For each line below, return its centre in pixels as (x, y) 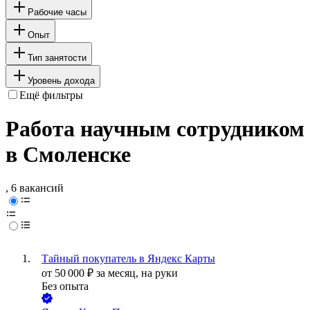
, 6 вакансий (35, 188)
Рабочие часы (57, 12)
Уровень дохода (61, 80)
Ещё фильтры (51, 95)
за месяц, (119, 273)
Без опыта (65, 286)
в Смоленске (68, 155)
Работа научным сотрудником (155, 129)
